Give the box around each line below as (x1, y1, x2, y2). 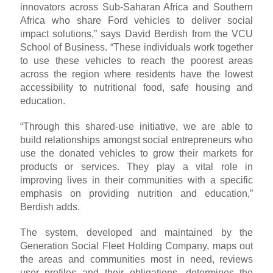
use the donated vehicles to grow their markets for (19, 148, 253, 159)
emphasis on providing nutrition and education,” (19, 188, 253, 199)
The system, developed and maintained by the (19, 227, 253, 238)
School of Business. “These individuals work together (19, 42, 253, 53)
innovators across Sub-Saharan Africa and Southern (19, 2, 253, 13)
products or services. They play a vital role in (19, 161, 253, 172)
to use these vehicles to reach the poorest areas (19, 55, 253, 66)
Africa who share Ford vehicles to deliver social (19, 15, 253, 26)
